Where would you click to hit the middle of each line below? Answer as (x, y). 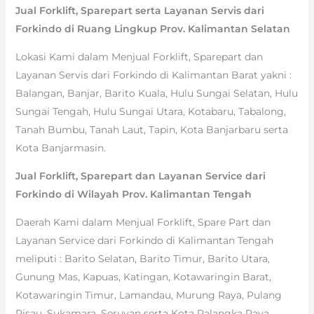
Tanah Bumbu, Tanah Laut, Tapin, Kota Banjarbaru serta (151, 129)
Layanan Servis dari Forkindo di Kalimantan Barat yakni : (153, 75)
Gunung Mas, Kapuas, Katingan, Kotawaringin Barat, (143, 277)
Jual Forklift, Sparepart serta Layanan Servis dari (139, 10)
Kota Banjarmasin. (60, 148)
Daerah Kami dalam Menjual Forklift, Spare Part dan (143, 222)
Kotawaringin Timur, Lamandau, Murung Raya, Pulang (148, 295)
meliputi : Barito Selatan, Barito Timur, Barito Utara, (142, 258)
